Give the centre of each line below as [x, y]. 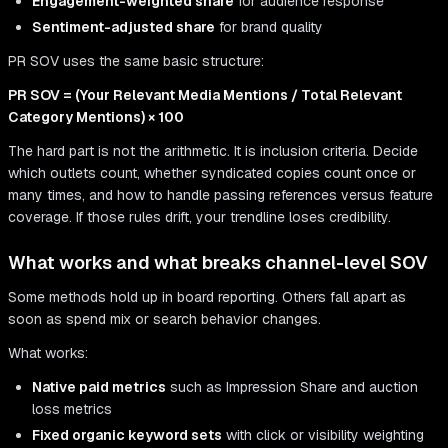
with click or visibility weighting [323, 435]
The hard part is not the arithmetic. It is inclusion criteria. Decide [213, 151]
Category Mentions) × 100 [96, 117]
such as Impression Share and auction [292, 387]
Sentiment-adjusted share [123, 27]
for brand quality [269, 27]
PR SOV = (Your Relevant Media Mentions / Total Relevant [205, 95]
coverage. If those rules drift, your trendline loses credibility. [199, 217]
